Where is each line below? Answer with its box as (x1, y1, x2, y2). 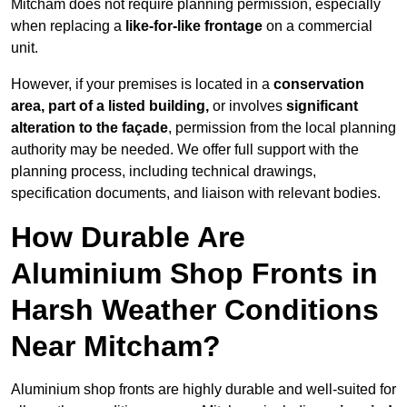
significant (286, 98, 358, 114)
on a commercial (263, 18, 372, 35)
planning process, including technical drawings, (11, 164, 316, 180)
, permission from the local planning (168, 120, 396, 136)
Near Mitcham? (11, 330, 221, 363)
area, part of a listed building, (11, 98, 209, 114)
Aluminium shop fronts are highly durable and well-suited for (11, 382, 396, 398)
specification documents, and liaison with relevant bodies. (11, 185, 381, 202)
